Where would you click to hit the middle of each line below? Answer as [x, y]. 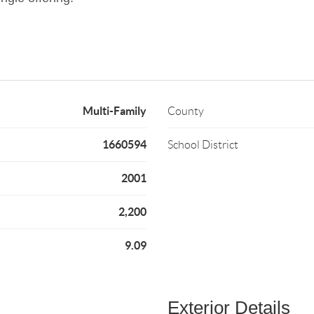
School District [203, 145]
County [185, 111]
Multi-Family [114, 111]
